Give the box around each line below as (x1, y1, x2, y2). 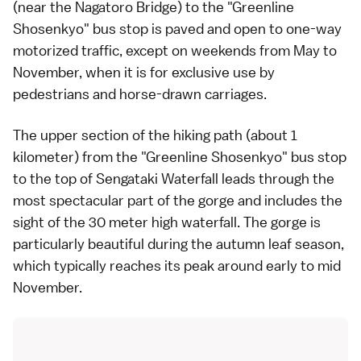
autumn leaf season (216, 234, 341, 253)
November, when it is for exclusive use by (13, 63, 275, 81)
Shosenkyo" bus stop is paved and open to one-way (13, 19, 342, 38)
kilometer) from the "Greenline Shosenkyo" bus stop (13, 147, 346, 166)
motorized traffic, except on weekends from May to (13, 41, 337, 60)
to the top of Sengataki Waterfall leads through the (13, 169, 334, 188)
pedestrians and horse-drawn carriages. (13, 85, 267, 103)
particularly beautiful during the (13, 234, 216, 253)
